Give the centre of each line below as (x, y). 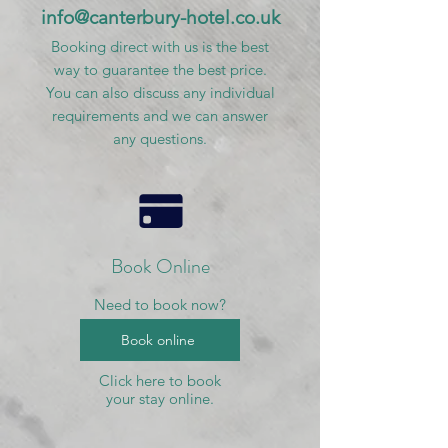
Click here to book (160, 380)
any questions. (160, 138)
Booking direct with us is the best (160, 46)
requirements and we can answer (160, 115)
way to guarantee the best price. (160, 69)
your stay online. (160, 398)
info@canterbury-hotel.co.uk (160, 17)
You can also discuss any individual (160, 92)
